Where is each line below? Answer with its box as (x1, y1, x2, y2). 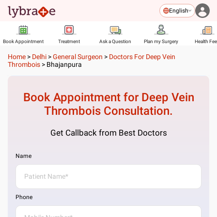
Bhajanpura (46, 61, 82, 68)
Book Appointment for (23, 91, 141, 104)
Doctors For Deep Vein (109, 53, 175, 61)
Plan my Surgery (144, 39, 178, 44)
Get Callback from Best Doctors (50, 128, 167, 138)
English (169, 7, 188, 14)
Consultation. (101, 104, 173, 118)
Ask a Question (99, 39, 131, 44)
